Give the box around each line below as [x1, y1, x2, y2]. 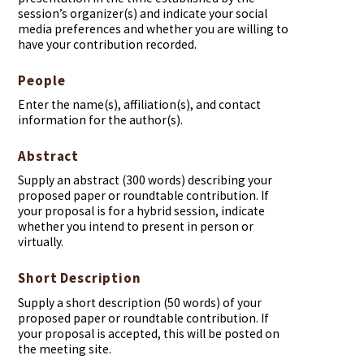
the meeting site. [18, 340, 112, 357]
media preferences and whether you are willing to [18, 21, 289, 37]
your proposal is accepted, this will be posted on [18, 325, 280, 341]
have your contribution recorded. [18, 37, 197, 52]
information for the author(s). [18, 112, 184, 128]
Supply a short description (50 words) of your [18, 294, 262, 310]
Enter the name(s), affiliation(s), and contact [18, 97, 262, 113]
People [18, 71, 66, 89]
